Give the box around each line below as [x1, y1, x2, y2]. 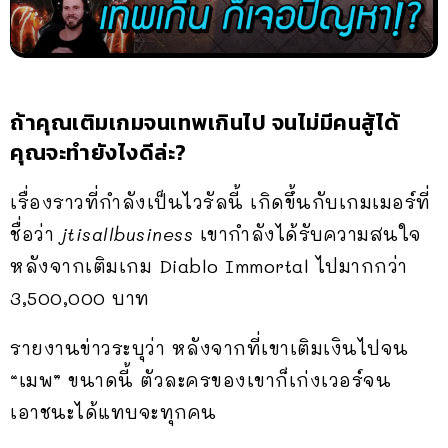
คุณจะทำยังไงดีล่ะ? [10, 136, 187, 170]
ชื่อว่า [10, 222, 61, 247]
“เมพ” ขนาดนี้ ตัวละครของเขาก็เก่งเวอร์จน [10, 368, 391, 393]
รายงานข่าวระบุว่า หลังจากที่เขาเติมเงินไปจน [10, 336, 409, 361]
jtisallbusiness [60, 222, 200, 247]
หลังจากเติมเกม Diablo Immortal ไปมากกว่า [10, 254, 408, 279]
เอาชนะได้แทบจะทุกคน [10, 400, 217, 425]
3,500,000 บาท [10, 286, 150, 311]
